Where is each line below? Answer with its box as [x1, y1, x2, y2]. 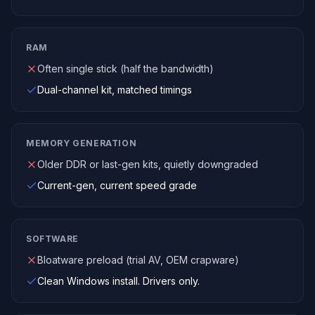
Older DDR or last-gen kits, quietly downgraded [37, 158, 258, 170]
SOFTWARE [26, 233, 79, 244]
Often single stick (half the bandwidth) [37, 63, 214, 75]
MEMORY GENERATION [26, 138, 137, 148]
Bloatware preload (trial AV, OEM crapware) [37, 254, 239, 266]
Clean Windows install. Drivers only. [37, 275, 200, 287]
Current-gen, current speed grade [37, 179, 197, 191]
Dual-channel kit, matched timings [37, 84, 192, 96]
